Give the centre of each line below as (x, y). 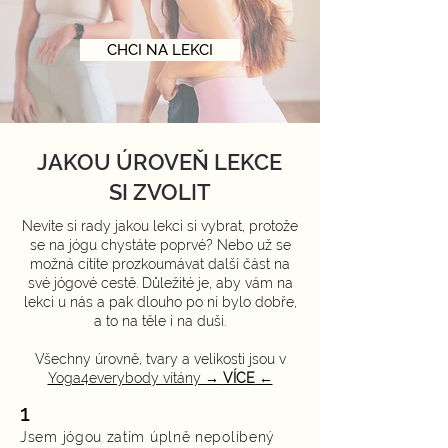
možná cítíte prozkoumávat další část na (160, 264)
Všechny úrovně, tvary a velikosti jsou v (160, 359)
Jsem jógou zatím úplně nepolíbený (148, 437)
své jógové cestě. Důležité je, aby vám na (160, 283)
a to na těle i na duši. (160, 321)
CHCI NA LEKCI (160, 49)
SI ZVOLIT (159, 192)
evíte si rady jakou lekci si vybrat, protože (166, 226)
